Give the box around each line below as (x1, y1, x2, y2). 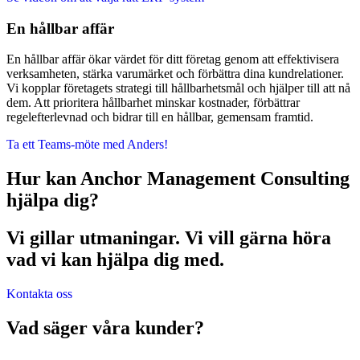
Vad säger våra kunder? (6, 317, 204, 338)
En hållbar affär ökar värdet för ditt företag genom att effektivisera (6, 52, 339, 67)
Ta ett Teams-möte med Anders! (6, 137, 168, 152)
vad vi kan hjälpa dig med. (6, 249, 224, 271)
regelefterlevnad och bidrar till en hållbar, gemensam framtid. (6, 110, 313, 125)
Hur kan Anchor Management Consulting (6, 168, 350, 190)
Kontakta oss (6, 286, 72, 301)
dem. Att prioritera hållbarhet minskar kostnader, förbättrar (6, 96, 300, 110)
